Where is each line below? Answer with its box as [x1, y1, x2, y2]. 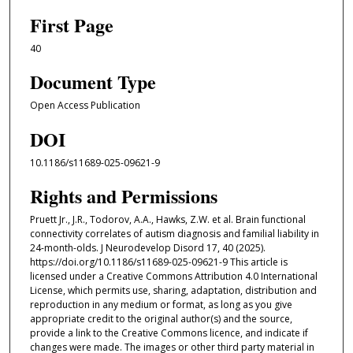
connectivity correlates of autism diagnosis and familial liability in [29, 227, 319, 241]
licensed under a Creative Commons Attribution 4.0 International [29, 269, 318, 284]
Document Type [29, 68, 156, 96]
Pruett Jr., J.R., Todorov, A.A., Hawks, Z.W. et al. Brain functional [29, 213, 306, 227]
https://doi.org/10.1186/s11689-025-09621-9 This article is [29, 255, 288, 269]
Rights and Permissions [29, 182, 217, 210]
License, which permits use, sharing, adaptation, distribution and [29, 284, 317, 298]
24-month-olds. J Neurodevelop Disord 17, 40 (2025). [29, 241, 266, 255]
